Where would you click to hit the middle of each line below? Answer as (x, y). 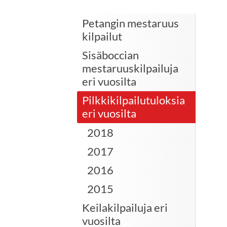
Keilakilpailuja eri (125, 208)
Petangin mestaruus (130, 23)
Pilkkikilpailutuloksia (134, 100)
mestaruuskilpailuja (130, 68)
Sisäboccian (110, 55)
